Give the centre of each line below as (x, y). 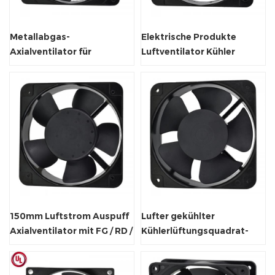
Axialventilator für (51, 51)
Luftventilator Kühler (188, 51)
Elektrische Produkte (189, 37)
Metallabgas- (40, 37)
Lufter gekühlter (178, 216)
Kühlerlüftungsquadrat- (195, 230)
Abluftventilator (178, 245)
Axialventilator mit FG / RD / (71, 230)
